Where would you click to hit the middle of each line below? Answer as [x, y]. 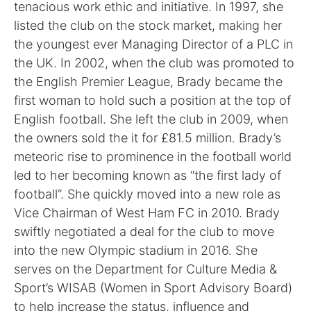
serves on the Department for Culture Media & [145, 269]
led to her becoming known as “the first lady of [148, 176]
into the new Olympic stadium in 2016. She [136, 251]
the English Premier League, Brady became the [148, 82]
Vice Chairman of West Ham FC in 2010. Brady [147, 213]
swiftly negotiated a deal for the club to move [144, 232]
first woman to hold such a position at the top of [152, 101]
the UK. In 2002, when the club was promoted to [154, 63]
